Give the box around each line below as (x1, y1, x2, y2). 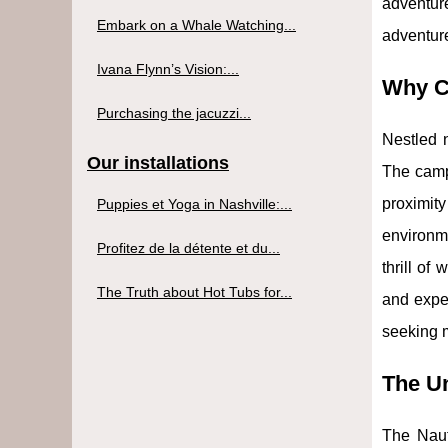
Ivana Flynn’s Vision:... (97, 60, 239, 77)
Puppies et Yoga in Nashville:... (97, 195, 292, 212)
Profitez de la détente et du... (97, 239, 280, 256)
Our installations (87, 152, 229, 173)
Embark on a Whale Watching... (97, 16, 296, 33)
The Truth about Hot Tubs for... (97, 283, 292, 300)
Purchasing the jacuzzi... (97, 104, 251, 121)
